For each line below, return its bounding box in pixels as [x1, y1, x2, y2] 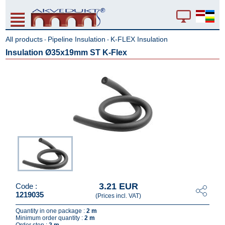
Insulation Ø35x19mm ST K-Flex [6, 48, 128, 57]
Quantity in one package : [16, 207, 87, 214]
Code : [16, 181, 38, 190]
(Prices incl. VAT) [95, 192, 141, 199]
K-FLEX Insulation [110, 35, 168, 43]
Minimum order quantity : [16, 214, 85, 221]
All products [6, 35, 43, 43]
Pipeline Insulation [48, 35, 106, 43]
